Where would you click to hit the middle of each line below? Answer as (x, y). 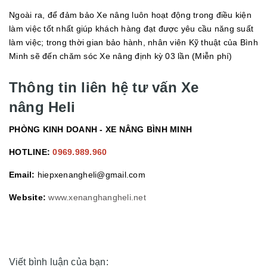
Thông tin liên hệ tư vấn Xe (104, 88)
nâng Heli (42, 107)
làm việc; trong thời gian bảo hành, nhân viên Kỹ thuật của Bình (133, 43)
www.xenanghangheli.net (97, 198)
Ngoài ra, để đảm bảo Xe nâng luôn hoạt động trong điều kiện (130, 15)
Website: (29, 198)
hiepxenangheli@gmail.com (91, 175)
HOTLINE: (31, 152)
